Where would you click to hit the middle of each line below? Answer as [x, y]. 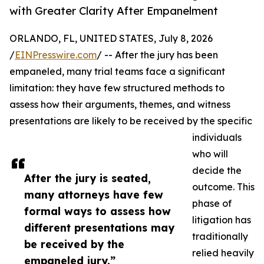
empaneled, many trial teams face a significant [117, 72]
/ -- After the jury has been [157, 55]
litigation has [222, 220]
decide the [217, 171]
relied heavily [223, 253]
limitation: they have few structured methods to [117, 88]
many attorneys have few [94, 195]
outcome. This [223, 187]
